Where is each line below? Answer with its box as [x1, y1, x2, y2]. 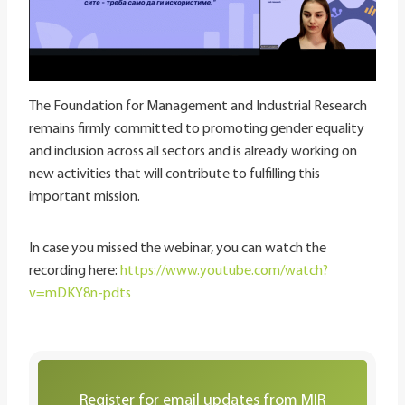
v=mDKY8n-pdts [29, 287, 131, 302]
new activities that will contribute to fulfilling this [29, 167, 320, 183]
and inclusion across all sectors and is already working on [29, 145, 357, 160]
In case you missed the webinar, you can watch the [29, 241, 326, 257]
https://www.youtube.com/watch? [120, 264, 328, 279]
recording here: [29, 264, 120, 279]
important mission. [29, 190, 140, 205]
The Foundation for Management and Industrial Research [29, 99, 367, 115]
